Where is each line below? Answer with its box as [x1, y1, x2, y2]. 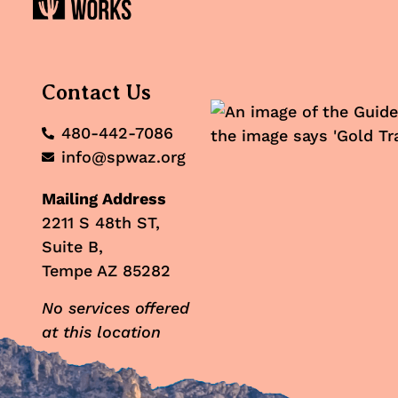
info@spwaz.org [61, 147, 187, 167]
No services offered [41, 298, 189, 317]
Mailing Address [41, 189, 166, 209]
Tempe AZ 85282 [41, 261, 171, 281]
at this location [41, 322, 161, 341]
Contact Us [41, 81, 151, 105]
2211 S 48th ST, [41, 213, 160, 233]
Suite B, [41, 237, 103, 257]
